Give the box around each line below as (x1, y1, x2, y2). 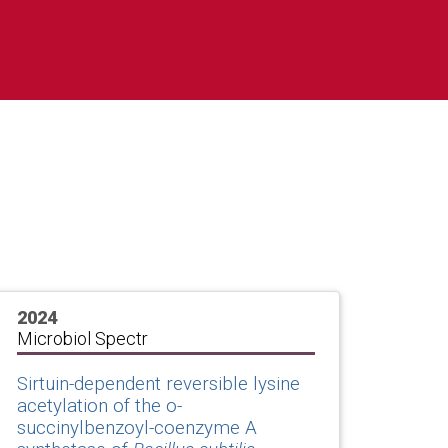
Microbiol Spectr (17, 327, 148, 349)
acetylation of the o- (17, 394, 182, 417)
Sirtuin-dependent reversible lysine (17, 372, 300, 395)
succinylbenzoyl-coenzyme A (17, 416, 257, 439)
